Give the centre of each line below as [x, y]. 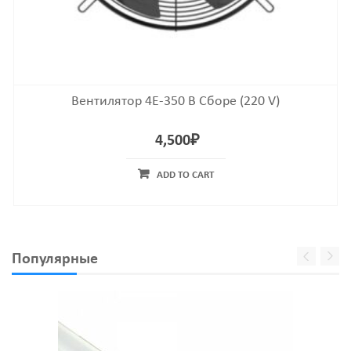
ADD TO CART [185, 175]
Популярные [55, 259]
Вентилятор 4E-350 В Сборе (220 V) [175, 101]
